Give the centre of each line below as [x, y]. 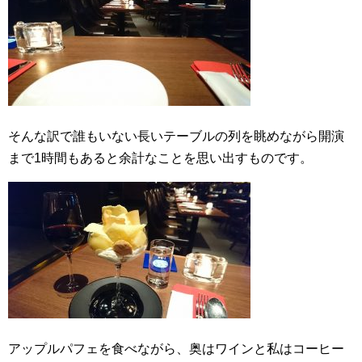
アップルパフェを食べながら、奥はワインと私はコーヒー [176, 349]
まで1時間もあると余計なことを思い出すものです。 [160, 158]
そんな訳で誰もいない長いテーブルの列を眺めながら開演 [176, 136]
